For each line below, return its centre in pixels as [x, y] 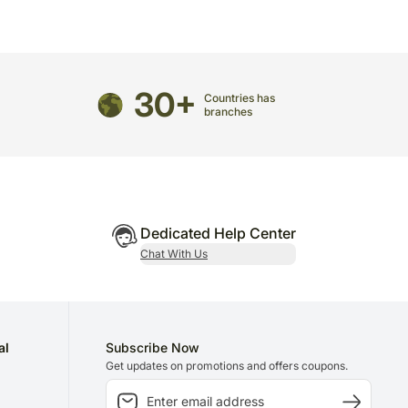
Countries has [239, 98]
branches [228, 112]
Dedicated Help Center [218, 234]
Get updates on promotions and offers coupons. [227, 366]
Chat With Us [174, 254]
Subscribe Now [153, 348]
